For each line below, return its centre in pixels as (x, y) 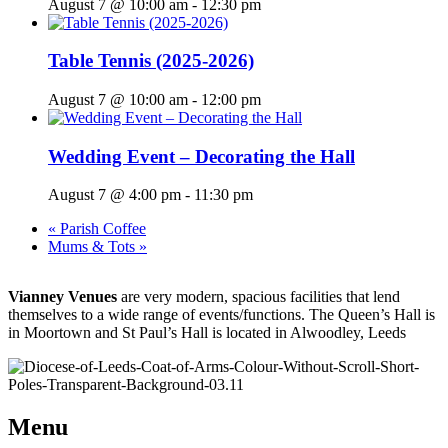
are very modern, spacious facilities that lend (258, 297)
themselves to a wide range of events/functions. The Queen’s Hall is (221, 315)
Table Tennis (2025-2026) (151, 61)
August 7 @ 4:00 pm (114, 195)
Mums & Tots (93, 247)
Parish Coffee (101, 229)
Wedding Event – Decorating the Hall (201, 156)
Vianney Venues (62, 297)
